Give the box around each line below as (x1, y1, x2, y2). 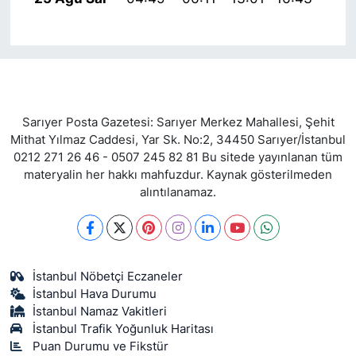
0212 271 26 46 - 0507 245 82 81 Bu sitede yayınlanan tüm (14, 149, 342, 164)
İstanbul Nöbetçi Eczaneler (33, 269, 184, 284)
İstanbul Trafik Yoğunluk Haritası (33, 321, 215, 336)
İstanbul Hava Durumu (33, 286, 157, 301)
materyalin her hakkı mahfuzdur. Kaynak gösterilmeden (24, 167, 332, 182)
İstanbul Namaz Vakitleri (33, 304, 168, 319)
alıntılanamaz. (140, 184, 216, 199)
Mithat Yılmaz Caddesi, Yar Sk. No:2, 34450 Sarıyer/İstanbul (10, 132, 346, 147)
